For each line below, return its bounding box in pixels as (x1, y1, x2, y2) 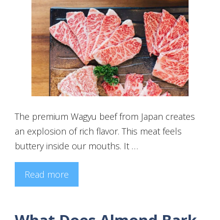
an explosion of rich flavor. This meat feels (15, 125, 182, 137)
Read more (25, 168, 69, 181)
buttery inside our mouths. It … (15, 140, 138, 152)
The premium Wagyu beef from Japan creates (15, 110, 195, 123)
